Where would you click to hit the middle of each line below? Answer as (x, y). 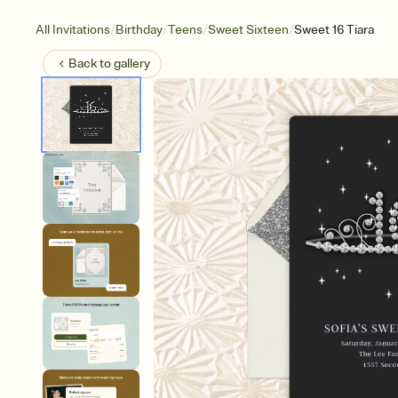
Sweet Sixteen (248, 30)
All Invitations (73, 30)
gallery (132, 64)
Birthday (139, 30)
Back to (91, 64)
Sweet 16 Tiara (334, 30)
